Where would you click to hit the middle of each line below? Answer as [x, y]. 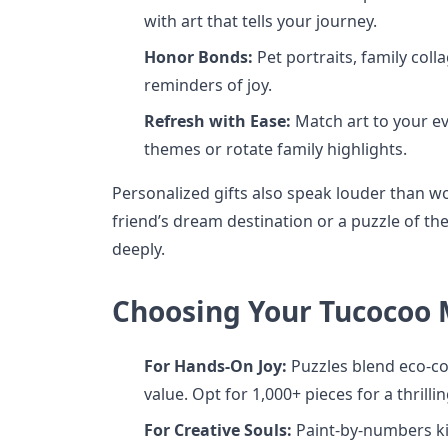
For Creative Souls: [218, 429]
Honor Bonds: [198, 56]
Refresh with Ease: [217, 120]
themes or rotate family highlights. [275, 148]
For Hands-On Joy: [215, 365]
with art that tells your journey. [260, 20]
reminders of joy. [208, 84]
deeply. [138, 248]
